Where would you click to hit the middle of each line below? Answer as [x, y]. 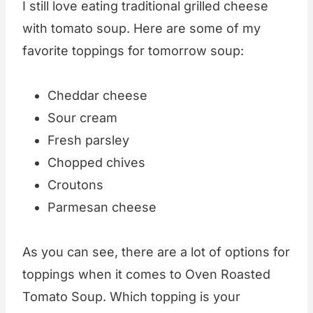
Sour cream [82, 118]
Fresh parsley [88, 140]
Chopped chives [96, 163]
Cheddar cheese [97, 96]
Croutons [75, 185]
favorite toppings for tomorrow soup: [133, 51]
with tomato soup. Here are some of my [141, 29]
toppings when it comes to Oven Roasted [146, 275]
